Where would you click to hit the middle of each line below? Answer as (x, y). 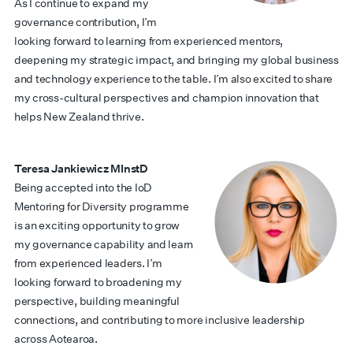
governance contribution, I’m (85, 22)
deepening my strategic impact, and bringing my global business (176, 60)
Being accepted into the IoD (83, 188)
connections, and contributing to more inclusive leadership (160, 320)
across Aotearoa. (56, 339)
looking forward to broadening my (98, 282)
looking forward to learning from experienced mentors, (149, 41)
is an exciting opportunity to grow (97, 225)
